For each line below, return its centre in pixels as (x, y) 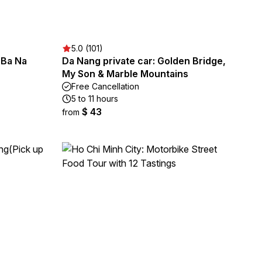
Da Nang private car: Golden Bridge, (144, 61)
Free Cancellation (105, 86)
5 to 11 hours (95, 99)
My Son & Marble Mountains (125, 74)
